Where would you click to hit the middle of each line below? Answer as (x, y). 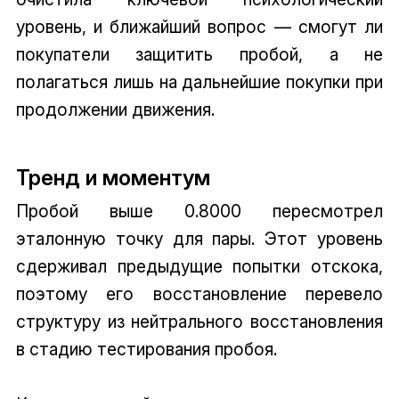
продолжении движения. (115, 109)
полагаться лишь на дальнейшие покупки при (199, 81)
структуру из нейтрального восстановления (199, 322)
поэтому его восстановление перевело (199, 294)
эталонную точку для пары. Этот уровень (199, 239)
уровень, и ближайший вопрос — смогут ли (199, 26)
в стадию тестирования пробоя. (146, 350)
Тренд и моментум (113, 178)
